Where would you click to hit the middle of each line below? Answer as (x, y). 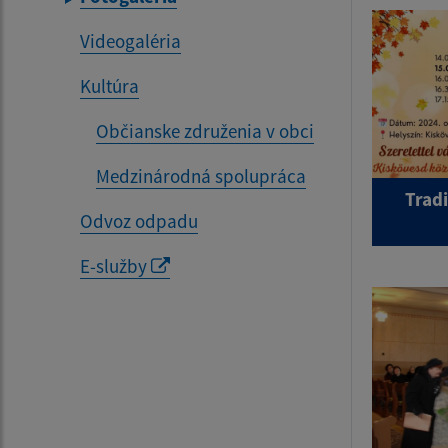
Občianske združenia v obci (205, 131)
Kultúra (109, 86)
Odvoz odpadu (139, 221)
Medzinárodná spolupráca (201, 176)
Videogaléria (130, 41)
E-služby (115, 266)
